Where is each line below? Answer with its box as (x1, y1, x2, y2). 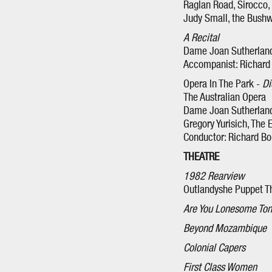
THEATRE (183, 152, 219, 163)
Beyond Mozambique (183, 223, 267, 234)
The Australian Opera (183, 92, 266, 103)
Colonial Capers (183, 243, 245, 254)
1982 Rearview (183, 171, 245, 182)
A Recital (183, 33, 219, 44)
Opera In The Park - (183, 79, 262, 90)
